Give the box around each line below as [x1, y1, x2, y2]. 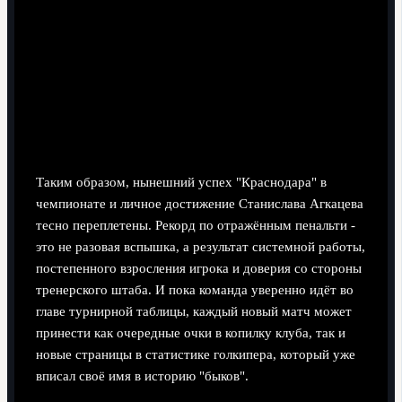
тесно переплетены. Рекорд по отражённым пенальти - [35, 217, 355, 232]
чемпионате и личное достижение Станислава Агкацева [35, 196, 363, 211]
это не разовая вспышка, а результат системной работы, [35, 239, 365, 254]
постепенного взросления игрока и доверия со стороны [35, 260, 362, 275]
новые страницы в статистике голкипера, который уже [35, 346, 355, 362]
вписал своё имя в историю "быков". [35, 368, 249, 383]
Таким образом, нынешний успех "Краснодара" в [35, 174, 327, 189]
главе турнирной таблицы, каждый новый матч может [35, 303, 352, 319]
